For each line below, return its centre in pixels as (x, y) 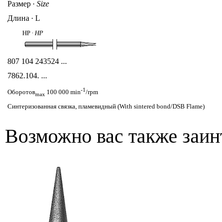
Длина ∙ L (24, 18)
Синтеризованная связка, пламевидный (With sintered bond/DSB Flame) (106, 106)
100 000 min (63, 92)
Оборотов (21, 92)
